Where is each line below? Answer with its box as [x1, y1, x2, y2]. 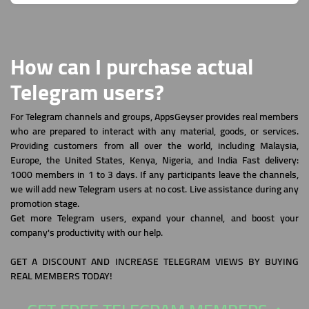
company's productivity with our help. [10, 223, 163, 241]
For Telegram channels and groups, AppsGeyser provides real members [10, 108, 299, 126]
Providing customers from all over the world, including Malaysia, [10, 137, 299, 154]
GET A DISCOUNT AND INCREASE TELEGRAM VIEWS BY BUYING [10, 252, 299, 270]
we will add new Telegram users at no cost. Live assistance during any [10, 180, 299, 198]
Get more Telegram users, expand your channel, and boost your [10, 209, 299, 227]
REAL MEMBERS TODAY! [10, 267, 112, 285]
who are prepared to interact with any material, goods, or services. [10, 122, 299, 140]
